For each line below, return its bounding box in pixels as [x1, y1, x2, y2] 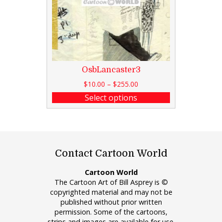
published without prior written [60, 197, 162, 207]
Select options [85, 92, 137, 103]
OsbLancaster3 [81, 65, 141, 74]
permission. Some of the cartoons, [55, 207, 167, 217]
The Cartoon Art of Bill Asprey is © [54, 177, 168, 187]
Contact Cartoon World [55, 147, 167, 159]
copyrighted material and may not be [50, 187, 172, 197]
